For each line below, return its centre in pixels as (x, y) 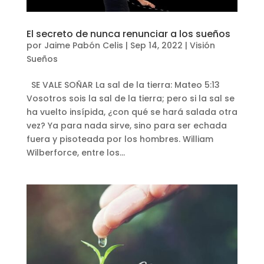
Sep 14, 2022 (156, 45)
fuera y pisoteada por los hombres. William (120, 139)
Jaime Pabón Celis (83, 45)
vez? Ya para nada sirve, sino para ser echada (126, 125)
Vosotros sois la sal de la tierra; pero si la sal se (130, 98)
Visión (202, 45)
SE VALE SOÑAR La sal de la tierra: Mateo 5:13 (123, 85)
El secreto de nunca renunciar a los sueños (128, 34)
